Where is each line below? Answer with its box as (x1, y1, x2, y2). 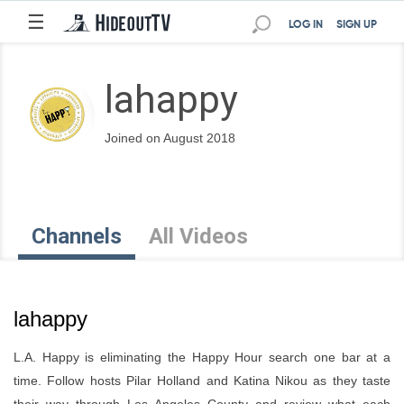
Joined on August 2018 (105, 131, 235, 145)
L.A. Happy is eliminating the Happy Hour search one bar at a (14, 350, 390, 364)
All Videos (149, 224, 248, 249)
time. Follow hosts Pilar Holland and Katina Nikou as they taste (14, 373, 390, 388)
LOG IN (289, 20, 323, 31)
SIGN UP (336, 20, 377, 31)
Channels (32, 224, 122, 249)
